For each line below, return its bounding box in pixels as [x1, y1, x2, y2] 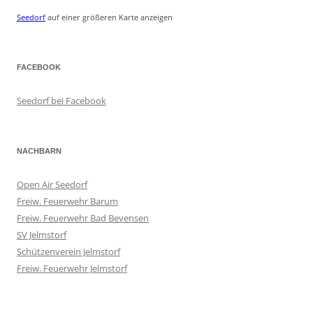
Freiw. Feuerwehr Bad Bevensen [17, 212, 149, 224]
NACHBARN [17, 147, 61, 155]
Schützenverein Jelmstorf [17, 245, 120, 258]
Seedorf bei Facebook [17, 94, 106, 107]
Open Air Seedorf [17, 178, 87, 191]
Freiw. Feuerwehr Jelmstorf [17, 262, 127, 275]
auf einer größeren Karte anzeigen [45, 12, 173, 22]
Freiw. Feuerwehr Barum [17, 195, 118, 208]
